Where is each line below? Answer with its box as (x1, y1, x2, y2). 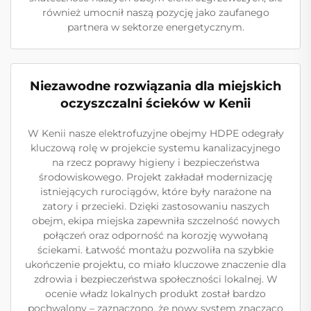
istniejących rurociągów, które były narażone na (40, 185, 271, 198)
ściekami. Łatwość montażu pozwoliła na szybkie (37, 244, 274, 256)
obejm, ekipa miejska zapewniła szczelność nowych (31, 215, 280, 227)
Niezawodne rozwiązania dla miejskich (30, 78, 281, 94)
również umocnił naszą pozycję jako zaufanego (42, 6, 269, 19)
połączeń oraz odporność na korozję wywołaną (43, 229, 268, 242)
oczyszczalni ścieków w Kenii (60, 96, 251, 111)
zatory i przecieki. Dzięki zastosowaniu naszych (42, 200, 269, 212)
